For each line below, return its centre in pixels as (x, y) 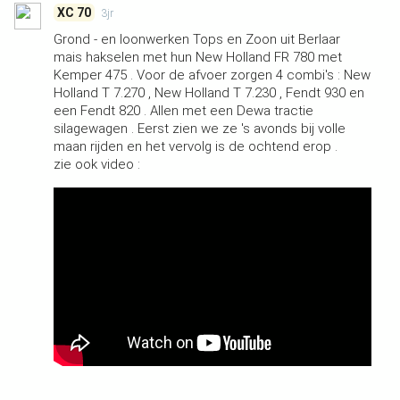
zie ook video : (97, 164)
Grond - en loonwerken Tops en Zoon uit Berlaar (197, 39)
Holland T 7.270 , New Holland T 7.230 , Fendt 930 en (209, 92)
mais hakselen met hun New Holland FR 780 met (198, 57)
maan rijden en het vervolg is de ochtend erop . (196, 146)
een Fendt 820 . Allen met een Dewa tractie (183, 110)
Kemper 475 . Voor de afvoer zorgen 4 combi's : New (212, 75)
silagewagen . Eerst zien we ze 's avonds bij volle (200, 128)
